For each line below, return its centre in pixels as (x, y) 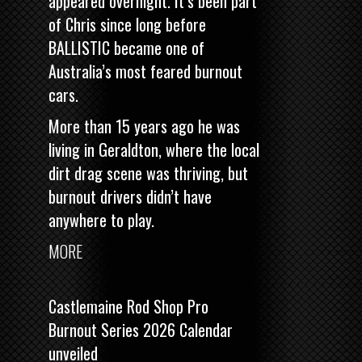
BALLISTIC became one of (126, 48)
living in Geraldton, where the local (154, 150)
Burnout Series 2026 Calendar (141, 330)
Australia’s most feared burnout (145, 72)
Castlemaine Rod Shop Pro (128, 307)
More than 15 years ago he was (144, 126)
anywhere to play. (101, 220)
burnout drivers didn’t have (130, 197)
